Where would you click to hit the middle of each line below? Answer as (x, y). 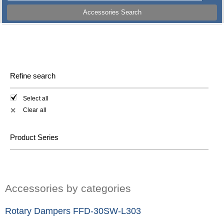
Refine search (33, 76)
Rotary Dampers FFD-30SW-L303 (73, 211)
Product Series (34, 137)
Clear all (35, 110)
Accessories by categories (68, 188)
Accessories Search (112, 12)
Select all (36, 99)
